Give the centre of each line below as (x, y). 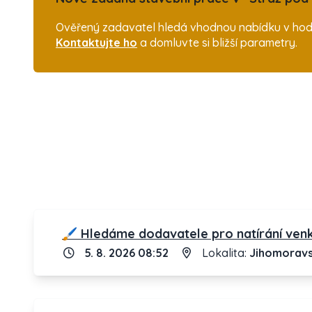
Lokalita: (224, 253)
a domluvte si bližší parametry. (217, 42)
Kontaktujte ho (96, 42)
